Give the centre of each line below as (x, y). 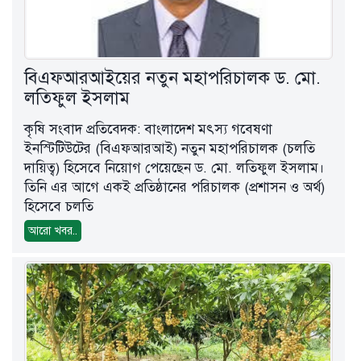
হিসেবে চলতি (59, 207)
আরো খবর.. (53, 231)
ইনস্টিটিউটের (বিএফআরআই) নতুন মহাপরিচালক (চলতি (170, 149)
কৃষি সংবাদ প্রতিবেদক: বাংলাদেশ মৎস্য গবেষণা (148, 130)
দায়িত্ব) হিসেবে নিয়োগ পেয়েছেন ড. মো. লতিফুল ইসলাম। (174, 168)
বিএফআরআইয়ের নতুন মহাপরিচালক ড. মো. (172, 78)
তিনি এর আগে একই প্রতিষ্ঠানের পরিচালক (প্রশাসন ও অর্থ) (174, 188)
